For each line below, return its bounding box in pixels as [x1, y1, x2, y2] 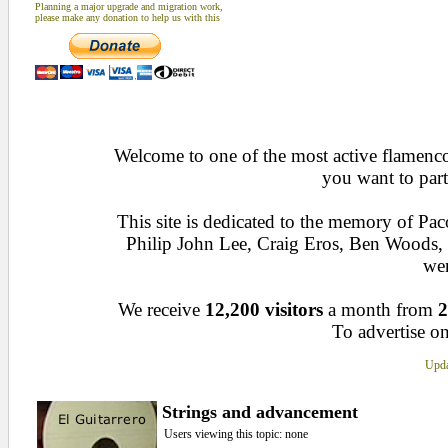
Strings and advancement [161, 402, 358, 422]
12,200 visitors [205, 299, 323, 320]
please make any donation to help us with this [34, 12, 220, 23]
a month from [323, 299, 438, 320]
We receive [118, 299, 205, 320]
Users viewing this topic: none [163, 427, 308, 441]
